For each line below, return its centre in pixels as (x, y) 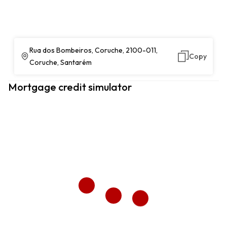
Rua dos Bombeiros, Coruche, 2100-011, (94, 50)
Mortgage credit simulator (70, 87)
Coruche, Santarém (61, 62)
